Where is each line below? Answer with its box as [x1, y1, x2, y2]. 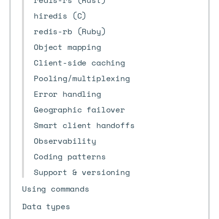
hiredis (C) [34, 10, 87, 22]
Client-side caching [34, 57, 125, 68]
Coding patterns [34, 151, 106, 162]
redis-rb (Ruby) [34, 25, 106, 37]
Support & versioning [34, 166, 130, 178]
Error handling [34, 88, 101, 100]
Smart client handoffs [34, 119, 135, 131]
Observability [34, 135, 96, 147]
